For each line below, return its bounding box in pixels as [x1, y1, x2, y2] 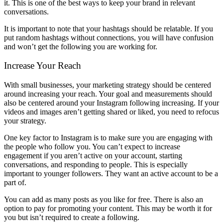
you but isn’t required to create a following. [4, 213, 139, 222]
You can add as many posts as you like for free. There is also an [4, 195, 203, 204]
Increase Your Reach [4, 60, 81, 71]
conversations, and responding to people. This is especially [4, 160, 188, 169]
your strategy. [4, 116, 46, 125]
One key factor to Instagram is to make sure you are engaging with [4, 133, 213, 142]
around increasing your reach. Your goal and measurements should [4, 90, 212, 99]
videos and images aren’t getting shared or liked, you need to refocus [4, 108, 219, 116]
